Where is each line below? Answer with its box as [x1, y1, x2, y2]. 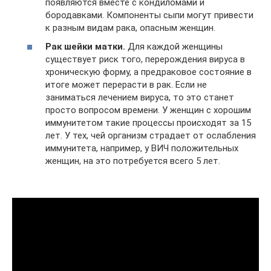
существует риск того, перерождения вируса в [45, 54, 245, 65]
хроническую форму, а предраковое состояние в [45, 67, 252, 78]
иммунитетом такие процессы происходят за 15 [45, 117, 251, 129]
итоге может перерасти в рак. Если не [45, 79, 207, 91]
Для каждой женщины [125, 41, 223, 53]
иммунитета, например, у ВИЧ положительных [45, 143, 238, 154]
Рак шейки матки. [45, 41, 125, 53]
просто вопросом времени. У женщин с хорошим [45, 105, 251, 116]
